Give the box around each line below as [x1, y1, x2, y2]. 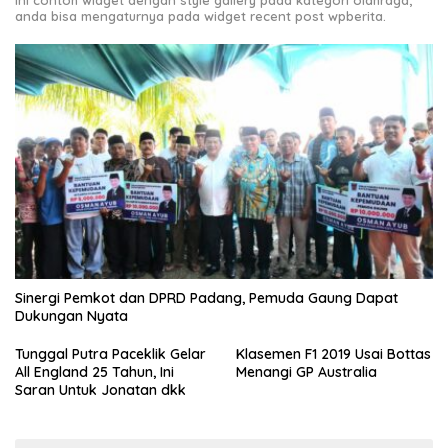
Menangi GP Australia [236, 363, 377, 381]
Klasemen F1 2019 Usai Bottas [236, 345, 431, 363]
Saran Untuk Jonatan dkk [15, 381, 186, 399]
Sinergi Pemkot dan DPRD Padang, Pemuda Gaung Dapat [15, 289, 398, 307]
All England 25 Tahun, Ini [15, 363, 174, 381]
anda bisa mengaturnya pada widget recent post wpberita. [15, 7, 386, 24]
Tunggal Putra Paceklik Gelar [15, 345, 206, 363]
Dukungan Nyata [15, 307, 128, 325]
